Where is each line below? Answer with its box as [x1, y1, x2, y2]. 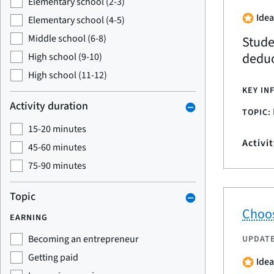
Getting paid [28, 251, 78, 264]
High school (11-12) [28, 68, 107, 82]
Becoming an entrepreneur [28, 232, 139, 246]
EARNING [10, 212, 48, 224]
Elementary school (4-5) [28, 13, 125, 27]
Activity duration [10, 98, 88, 114]
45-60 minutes [28, 141, 86, 154]
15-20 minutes [28, 122, 86, 136]
